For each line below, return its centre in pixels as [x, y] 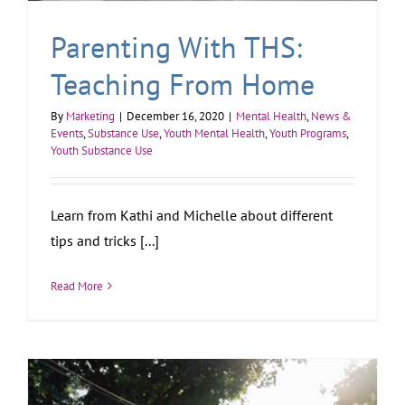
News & [331, 116]
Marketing [90, 116]
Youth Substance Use [102, 150]
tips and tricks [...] [105, 240]
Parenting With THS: [176, 47]
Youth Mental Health [214, 133]
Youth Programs [308, 133]
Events [67, 133]
